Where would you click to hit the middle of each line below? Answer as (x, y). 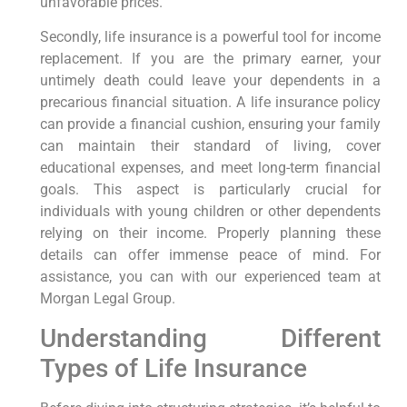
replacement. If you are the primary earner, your (210, 59)
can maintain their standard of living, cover (210, 146)
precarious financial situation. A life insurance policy (210, 103)
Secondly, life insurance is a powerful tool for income (210, 37)
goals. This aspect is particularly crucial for (210, 190)
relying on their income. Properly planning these (210, 233)
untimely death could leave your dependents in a (210, 81)
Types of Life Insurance (173, 368)
